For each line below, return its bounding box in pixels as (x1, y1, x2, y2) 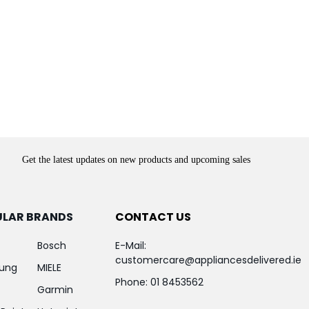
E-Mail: (114, 239, 146, 253)
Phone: (114, 275, 150, 290)
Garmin (37, 283, 73, 297)
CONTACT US (114, 209, 191, 226)
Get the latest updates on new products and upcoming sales (22, 154, 251, 165)
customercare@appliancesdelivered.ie (114, 253, 301, 268)
